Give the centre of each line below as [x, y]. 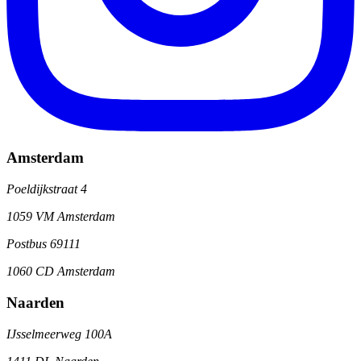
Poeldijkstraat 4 [47, 189]
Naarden [35, 302]
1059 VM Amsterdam [61, 217]
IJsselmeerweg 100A [59, 334]
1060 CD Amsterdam [61, 272]
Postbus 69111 [44, 244]
